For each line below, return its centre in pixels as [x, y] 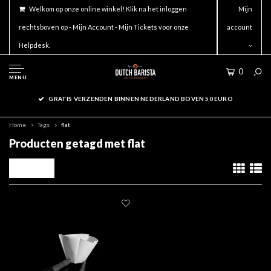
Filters [35, 168]
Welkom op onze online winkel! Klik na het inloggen [108, 9]
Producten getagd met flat [77, 143]
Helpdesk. [34, 45]
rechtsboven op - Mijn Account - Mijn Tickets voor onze [104, 27]
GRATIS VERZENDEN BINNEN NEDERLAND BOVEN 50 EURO [141, 99]
